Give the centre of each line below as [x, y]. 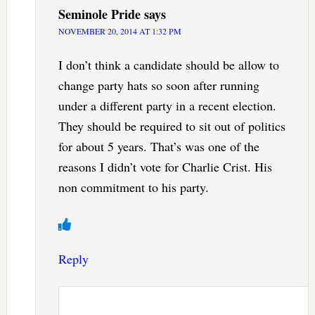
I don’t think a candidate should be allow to [168, 64]
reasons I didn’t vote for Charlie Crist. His [165, 166]
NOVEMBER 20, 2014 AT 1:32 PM [120, 31]
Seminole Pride [99, 14]
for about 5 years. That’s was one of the [159, 146]
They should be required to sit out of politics [172, 126]
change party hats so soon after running [159, 85]
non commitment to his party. [133, 187]
